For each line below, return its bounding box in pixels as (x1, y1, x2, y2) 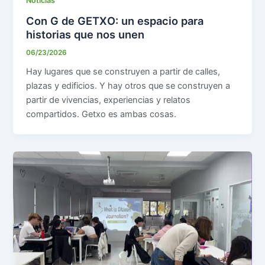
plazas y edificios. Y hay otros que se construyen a (26, 80, 231, 92)
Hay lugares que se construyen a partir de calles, (26, 66, 221, 77)
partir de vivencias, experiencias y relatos (26, 95, 191, 106)
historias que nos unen (26, 27, 145, 41)
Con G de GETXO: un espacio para (26, 14, 204, 27)
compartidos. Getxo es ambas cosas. (26, 109, 177, 120)
